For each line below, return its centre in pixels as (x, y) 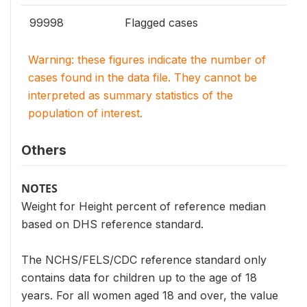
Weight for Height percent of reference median (144, 206)
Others (44, 150)
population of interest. (85, 113)
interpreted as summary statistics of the (131, 95)
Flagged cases (161, 23)
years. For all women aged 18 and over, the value (150, 295)
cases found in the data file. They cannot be (143, 77)
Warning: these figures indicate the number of (147, 60)
